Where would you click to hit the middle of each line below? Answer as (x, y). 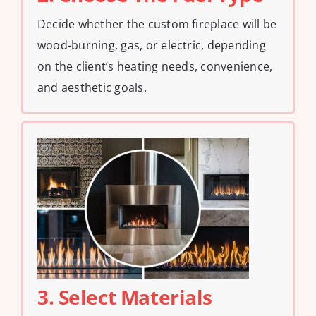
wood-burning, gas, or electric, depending (152, 45)
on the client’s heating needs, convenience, (155, 66)
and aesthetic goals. (92, 87)
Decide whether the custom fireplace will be (157, 24)
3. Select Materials (125, 297)
